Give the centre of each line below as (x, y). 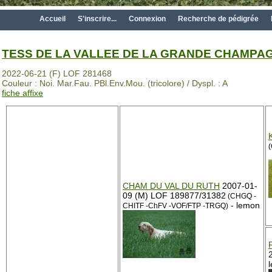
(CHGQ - (241, 196)
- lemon (244, 205)
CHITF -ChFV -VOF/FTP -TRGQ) (175, 206)
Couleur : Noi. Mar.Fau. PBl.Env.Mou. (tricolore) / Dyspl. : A (115, 83)
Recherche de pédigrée (218, 19)
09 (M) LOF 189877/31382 (174, 195)
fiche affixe (22, 93)
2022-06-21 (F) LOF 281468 (57, 73)
